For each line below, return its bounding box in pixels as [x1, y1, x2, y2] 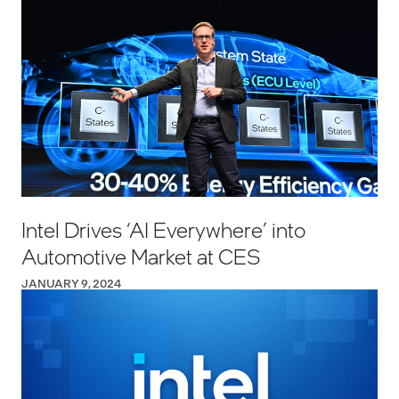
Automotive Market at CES [21, 242, 261, 271]
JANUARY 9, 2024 [21, 276, 121, 291]
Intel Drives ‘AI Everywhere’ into [21, 216, 305, 244]
